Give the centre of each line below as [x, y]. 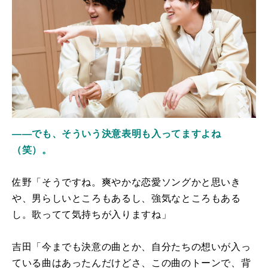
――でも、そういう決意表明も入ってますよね [117, 133]
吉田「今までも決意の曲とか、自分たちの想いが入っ [132, 246]
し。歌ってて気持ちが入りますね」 [92, 214]
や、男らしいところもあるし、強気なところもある [127, 198]
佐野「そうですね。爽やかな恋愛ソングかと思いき [127, 182]
